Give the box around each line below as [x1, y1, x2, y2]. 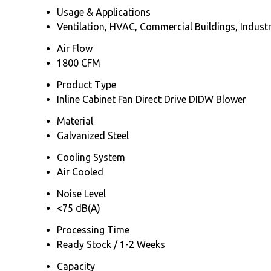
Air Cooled [57, 166, 103, 177]
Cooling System [57, 151, 125, 163]
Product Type [57, 79, 116, 90]
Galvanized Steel [57, 129, 129, 141]
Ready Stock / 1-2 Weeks [57, 238, 165, 250]
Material [57, 115, 93, 126]
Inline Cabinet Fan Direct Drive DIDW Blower [57, 93, 246, 105]
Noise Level [57, 188, 106, 199]
